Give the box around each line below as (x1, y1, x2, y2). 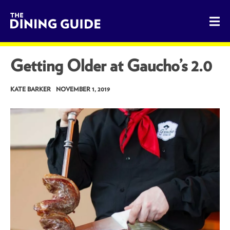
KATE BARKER (10, 85, 51, 93)
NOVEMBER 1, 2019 (56, 85, 110, 93)
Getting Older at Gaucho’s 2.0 (10, 55, 212, 75)
